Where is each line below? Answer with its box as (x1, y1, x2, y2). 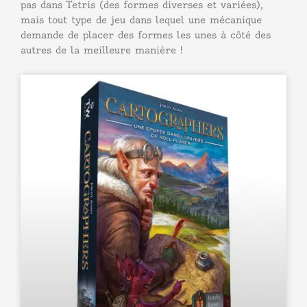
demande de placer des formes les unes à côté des (21, 29, 271, 41)
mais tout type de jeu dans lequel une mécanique (21, 14, 262, 26)
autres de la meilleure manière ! (21, 45, 183, 56)
